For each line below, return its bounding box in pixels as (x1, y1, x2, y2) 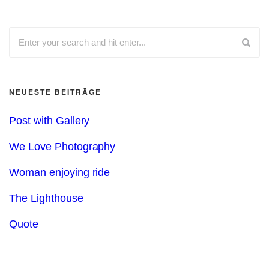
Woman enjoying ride (9, 166, 110, 178)
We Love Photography (9, 141, 116, 153)
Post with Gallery (9, 115, 90, 127)
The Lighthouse (9, 192, 83, 204)
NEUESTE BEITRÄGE (9, 86, 101, 97)
